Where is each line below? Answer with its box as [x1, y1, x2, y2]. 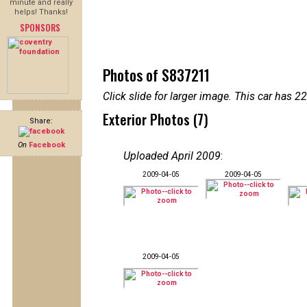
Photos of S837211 [103, 64, 210, 86]
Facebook [28, 140, 65, 149]
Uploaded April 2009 [123, 149, 221, 162]
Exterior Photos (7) [103, 109, 208, 130]
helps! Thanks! [14, 8, 68, 16]
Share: [29, 116, 53, 125]
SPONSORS [19, 21, 60, 34]
